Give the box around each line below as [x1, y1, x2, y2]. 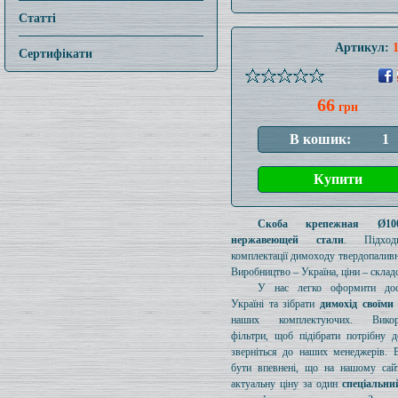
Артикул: [335, 41, 393, 54]
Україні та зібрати [231, 298, 320, 310]
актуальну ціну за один [231, 378, 342, 390]
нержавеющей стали [231, 234, 344, 246]
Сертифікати [19, 46, 92, 60]
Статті [19, 11, 56, 25]
